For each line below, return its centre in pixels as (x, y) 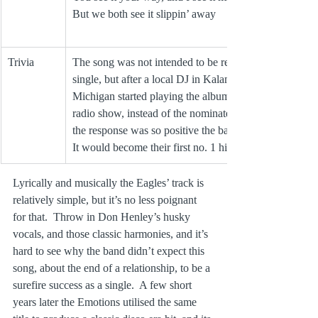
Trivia (21, 62)
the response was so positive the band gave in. (178, 131)
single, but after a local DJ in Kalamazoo (165, 79)
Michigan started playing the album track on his (180, 97)
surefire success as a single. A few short (104, 285)
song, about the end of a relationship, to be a (113, 268)
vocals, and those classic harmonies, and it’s (112, 234)
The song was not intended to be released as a (176, 62)
